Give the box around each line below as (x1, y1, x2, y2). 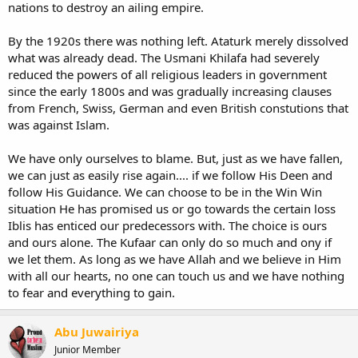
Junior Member (54, 342, 121, 356)
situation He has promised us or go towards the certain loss (8, 200, 336, 217)
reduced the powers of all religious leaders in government (8, 66, 327, 82)
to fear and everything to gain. (8, 284, 175, 300)
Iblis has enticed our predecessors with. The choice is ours (8, 217, 327, 233)
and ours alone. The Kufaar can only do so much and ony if (8, 233, 332, 250)
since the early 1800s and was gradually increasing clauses (8, 82, 332, 99)
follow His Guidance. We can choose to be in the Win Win (8, 183, 322, 200)
